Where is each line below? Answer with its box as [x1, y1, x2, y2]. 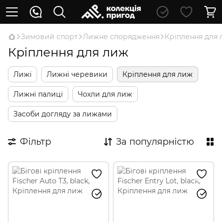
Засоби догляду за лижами [13, 110, 112, 118]
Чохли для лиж [78, 90, 132, 99]
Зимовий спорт [21, 32, 78, 41]
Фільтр [20, 136, 51, 147]
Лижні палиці [13, 90, 63, 99]
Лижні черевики [47, 70, 108, 79]
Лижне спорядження [83, 32, 160, 41]
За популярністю [116, 136, 194, 147]
